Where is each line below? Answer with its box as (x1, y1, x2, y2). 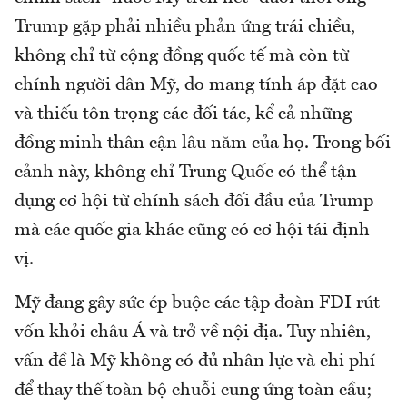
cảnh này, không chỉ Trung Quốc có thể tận (15, 164, 357, 183)
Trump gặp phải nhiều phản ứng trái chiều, (15, 18, 355, 37)
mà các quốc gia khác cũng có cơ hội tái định (15, 222, 370, 241)
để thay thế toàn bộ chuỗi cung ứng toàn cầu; (15, 382, 372, 401)
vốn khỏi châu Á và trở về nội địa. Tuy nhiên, (15, 323, 371, 342)
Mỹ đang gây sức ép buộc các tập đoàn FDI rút (15, 294, 380, 313)
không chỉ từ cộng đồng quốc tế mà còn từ (15, 47, 349, 66)
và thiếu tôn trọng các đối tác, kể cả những (15, 105, 352, 124)
